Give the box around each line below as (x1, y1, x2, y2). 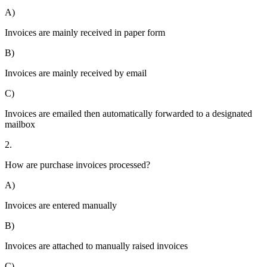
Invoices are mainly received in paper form (5, 27, 165, 38)
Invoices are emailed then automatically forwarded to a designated (5, 108, 252, 119)
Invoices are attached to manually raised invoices (5, 241, 188, 252)
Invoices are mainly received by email (5, 68, 147, 79)
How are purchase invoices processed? (5, 160, 150, 170)
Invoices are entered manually (5, 200, 117, 211)
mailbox (5, 119, 35, 130)
